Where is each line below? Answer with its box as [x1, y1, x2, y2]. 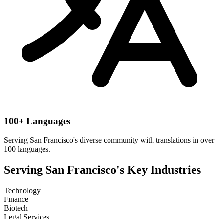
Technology [4, 186, 41, 195]
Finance [4, 195, 28, 203]
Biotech [4, 203, 28, 212]
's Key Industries [116, 163, 201, 176]
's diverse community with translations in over [73, 135, 214, 144]
